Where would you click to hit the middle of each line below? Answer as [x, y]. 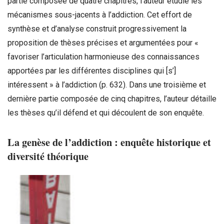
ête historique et [176, 142]
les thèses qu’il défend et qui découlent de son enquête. [106, 112]
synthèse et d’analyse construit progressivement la [97, 28]
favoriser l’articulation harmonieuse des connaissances [103, 56]
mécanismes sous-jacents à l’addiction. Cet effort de [100, 14]
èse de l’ [54, 142]
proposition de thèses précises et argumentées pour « [103, 42]
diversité [27, 156]
